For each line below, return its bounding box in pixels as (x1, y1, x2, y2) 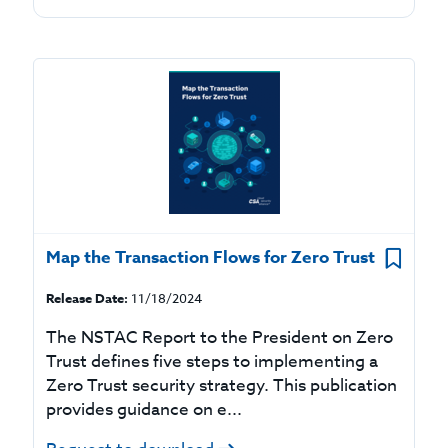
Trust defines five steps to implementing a (46, 349, 379, 374)
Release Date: (46, 289, 129, 307)
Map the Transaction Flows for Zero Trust (46, 245, 376, 270)
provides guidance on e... (46, 397, 243, 422)
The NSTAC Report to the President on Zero (46, 325, 394, 350)
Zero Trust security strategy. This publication (46, 373, 398, 398)
